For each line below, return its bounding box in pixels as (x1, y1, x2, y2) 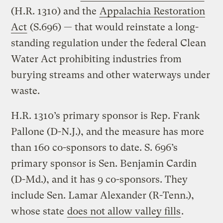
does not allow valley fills (67, 205, 181, 217)
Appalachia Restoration (100, 5, 206, 17)
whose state (11, 205, 67, 217)
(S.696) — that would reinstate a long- (27, 21, 199, 33)
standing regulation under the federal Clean (11, 37, 207, 49)
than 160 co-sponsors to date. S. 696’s (11, 141, 178, 153)
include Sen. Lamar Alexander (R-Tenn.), (11, 189, 195, 201)
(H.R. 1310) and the (11, 5, 100, 17)
